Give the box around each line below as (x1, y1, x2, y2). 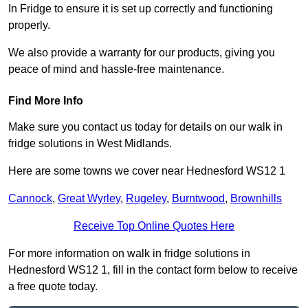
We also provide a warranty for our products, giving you (8, 47, 275, 59)
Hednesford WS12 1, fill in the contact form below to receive (8, 264, 298, 276)
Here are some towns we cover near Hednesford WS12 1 (8, 165, 285, 177)
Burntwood (172, 192, 225, 205)
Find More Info (8, 95, 83, 107)
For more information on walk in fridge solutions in (8, 247, 250, 260)
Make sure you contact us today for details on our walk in (8, 121, 283, 133)
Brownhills (230, 192, 282, 205)
